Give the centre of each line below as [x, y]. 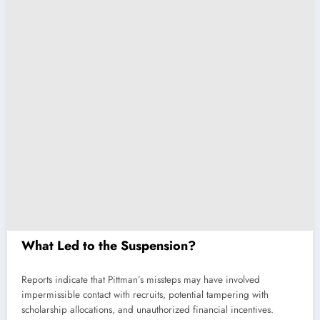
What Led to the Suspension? [109, 246]
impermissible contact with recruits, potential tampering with [145, 294]
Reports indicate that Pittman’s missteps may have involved [141, 279]
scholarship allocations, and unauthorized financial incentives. [147, 309]
